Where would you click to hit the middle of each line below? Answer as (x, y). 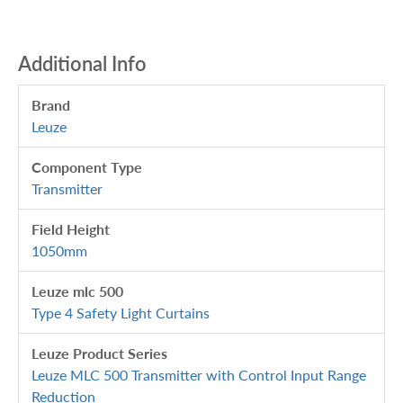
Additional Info (82, 63)
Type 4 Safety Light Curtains (121, 312)
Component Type (87, 166)
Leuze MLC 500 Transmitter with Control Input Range (199, 374)
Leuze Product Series (99, 353)
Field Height (71, 228)
